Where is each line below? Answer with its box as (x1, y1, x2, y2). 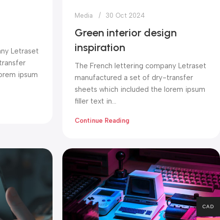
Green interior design (75, 26, 177, 40)
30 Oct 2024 (106, 12, 145, 20)
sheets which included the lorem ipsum (75, 85, 205, 94)
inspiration (75, 41, 125, 55)
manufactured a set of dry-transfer (75, 73, 193, 82)
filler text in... (75, 97, 116, 106)
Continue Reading (75, 117, 129, 125)
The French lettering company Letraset (75, 61, 206, 71)
